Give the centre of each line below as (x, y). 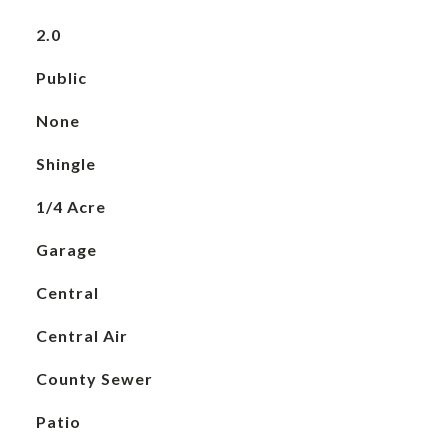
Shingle (65, 163)
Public (61, 77)
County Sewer (94, 378)
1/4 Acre (70, 206)
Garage (66, 249)
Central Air (81, 335)
